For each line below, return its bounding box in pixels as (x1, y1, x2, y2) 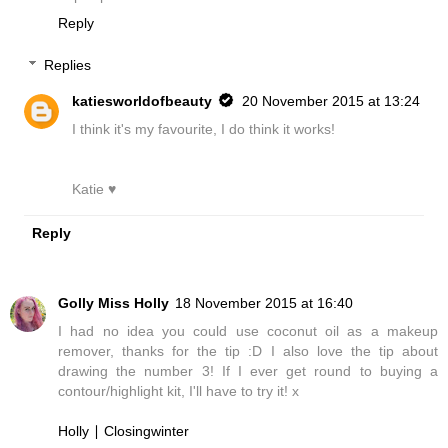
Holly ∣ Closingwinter (58, 423, 189, 440)
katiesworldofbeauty (72, 93, 213, 109)
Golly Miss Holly (58, 295, 169, 312)
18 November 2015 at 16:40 (175, 295, 353, 312)
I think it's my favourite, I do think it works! (72, 121, 336, 137)
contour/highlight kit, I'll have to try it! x (58, 383, 299, 400)
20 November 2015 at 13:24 (242, 93, 421, 109)
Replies (44, 57, 92, 73)
